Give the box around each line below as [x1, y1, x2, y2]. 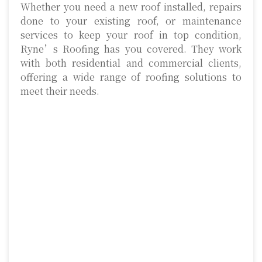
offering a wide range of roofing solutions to [20, 70, 242, 84]
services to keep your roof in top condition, [20, 28, 242, 42]
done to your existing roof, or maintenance [20, 14, 242, 28]
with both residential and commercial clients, [20, 56, 242, 70]
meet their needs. [20, 84, 99, 98]
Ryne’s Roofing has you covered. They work [20, 42, 242, 56]
